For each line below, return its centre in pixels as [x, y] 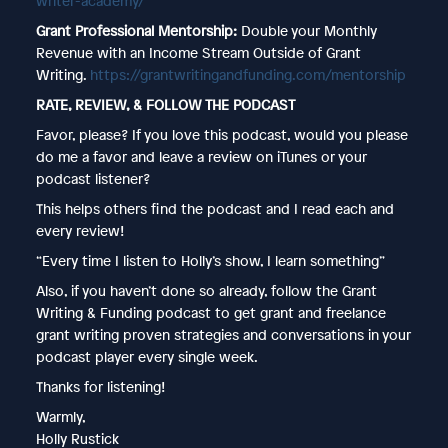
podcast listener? [92, 178]
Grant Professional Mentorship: [138, 30]
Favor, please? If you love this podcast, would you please [221, 134]
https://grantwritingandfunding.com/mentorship [247, 74]
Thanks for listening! [100, 386]
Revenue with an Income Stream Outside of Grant [198, 52]
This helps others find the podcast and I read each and [214, 208]
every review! [79, 230]
